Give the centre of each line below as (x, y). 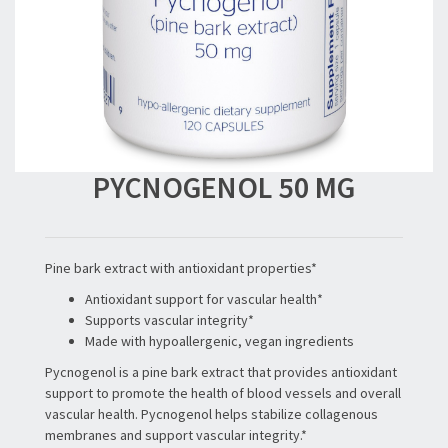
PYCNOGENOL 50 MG (224, 186)
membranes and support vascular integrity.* (176, 434)
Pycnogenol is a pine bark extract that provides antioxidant (221, 371)
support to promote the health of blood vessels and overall (223, 392)
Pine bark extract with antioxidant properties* (181, 267)
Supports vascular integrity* (169, 319)
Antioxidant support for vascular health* (204, 298)
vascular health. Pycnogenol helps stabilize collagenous (211, 413)
